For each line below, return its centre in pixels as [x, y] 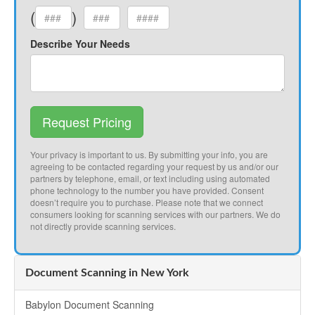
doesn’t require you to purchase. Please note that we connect [147, 202]
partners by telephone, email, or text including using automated [150, 179]
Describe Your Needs [80, 44]
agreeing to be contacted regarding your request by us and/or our [154, 167]
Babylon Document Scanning [90, 305]
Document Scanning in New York [107, 273]
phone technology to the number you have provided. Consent [147, 191]
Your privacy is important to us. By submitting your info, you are [149, 155]
